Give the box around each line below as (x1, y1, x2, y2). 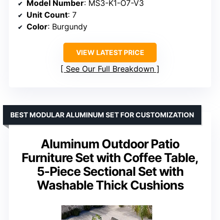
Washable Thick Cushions (36, 177, 184, 192)
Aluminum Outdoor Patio (41, 136, 179, 151)
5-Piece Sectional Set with (36, 164, 184, 179)
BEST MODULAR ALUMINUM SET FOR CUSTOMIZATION (10, 110, 194, 119)
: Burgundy (48, 21, 87, 31)
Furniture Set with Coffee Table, (22, 150, 198, 165)
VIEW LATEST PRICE (76, 48, 144, 56)
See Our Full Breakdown (66, 63, 154, 74)
